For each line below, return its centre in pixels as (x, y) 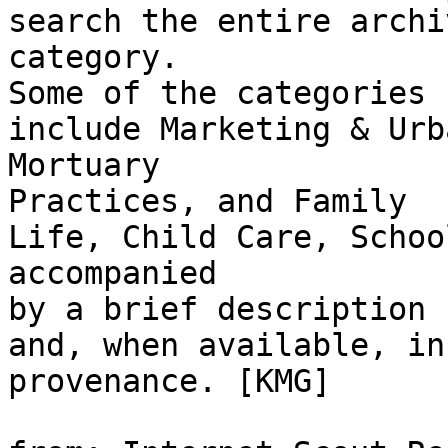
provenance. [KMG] (169, 381)
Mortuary (84, 165)
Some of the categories (217, 93)
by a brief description (217, 309)
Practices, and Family (207, 201)
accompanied (112, 273)
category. (93, 57)
